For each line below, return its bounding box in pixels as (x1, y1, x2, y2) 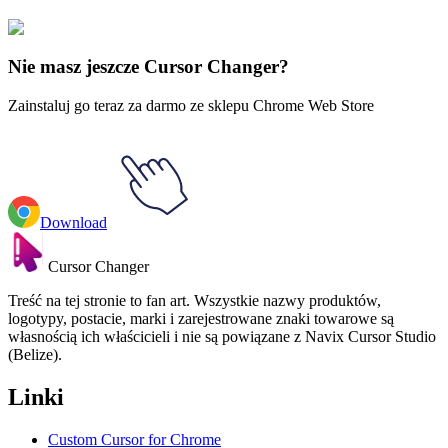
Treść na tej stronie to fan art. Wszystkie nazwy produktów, (8, 291, 381, 309)
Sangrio (8, 30, 57, 48)
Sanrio (65, 30, 106, 48)
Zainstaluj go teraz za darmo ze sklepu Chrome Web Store (8, 96, 374, 114)
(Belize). (8, 345, 62, 363)
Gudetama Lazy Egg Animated (114, 30, 310, 48)
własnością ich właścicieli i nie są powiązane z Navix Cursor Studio (8, 327, 436, 345)
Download (40, 213, 107, 231)
